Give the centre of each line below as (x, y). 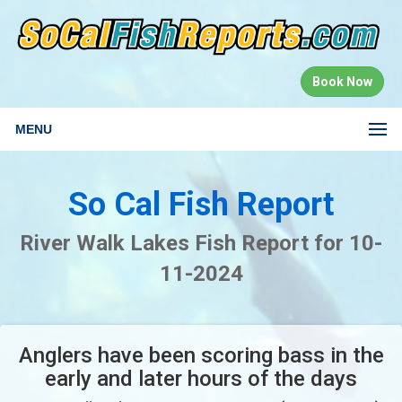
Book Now (342, 81)
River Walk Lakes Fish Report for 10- (201, 243)
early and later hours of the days (201, 378)
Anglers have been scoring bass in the (201, 355)
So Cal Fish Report (201, 204)
